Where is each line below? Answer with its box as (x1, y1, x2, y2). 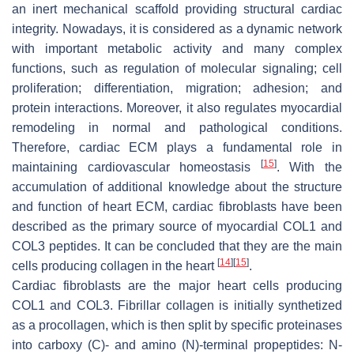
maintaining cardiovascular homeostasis (12, 160, 261, 174)
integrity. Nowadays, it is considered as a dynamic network (12, 21, 342, 36)
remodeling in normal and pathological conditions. (12, 120, 342, 134)
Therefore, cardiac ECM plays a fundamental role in (12, 140, 342, 154)
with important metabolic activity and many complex (12, 41, 342, 55)
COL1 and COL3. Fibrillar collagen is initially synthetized (12, 298, 342, 312)
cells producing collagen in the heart (12, 258, 217, 273)
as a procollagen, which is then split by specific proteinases (12, 318, 342, 332)
